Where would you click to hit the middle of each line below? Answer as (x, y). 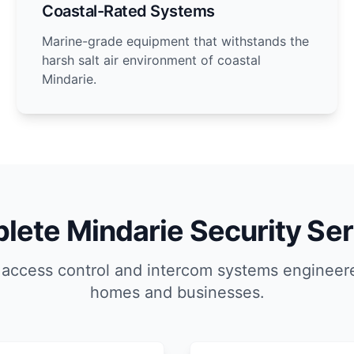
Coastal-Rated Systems (128, 11)
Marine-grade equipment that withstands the (176, 41)
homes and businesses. (177, 292)
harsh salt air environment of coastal (152, 60)
